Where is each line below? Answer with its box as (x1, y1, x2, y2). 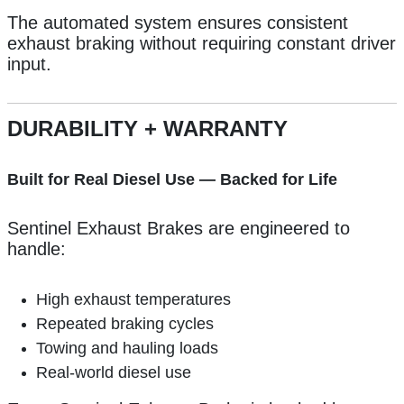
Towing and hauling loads (36, 339, 218, 358)
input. (7, 54, 51, 75)
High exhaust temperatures (36, 290, 231, 309)
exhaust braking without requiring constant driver (7, 33, 396, 54)
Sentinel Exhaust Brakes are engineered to (7, 218, 350, 239)
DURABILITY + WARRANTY (7, 116, 288, 142)
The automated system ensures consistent (7, 13, 348, 33)
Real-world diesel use (36, 363, 191, 382)
